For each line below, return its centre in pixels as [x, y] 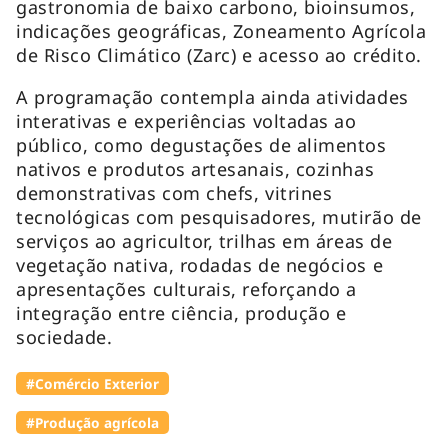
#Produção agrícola [92, 422]
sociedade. [64, 336]
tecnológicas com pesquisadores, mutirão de [219, 216]
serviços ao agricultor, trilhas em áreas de [204, 240]
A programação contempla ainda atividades [212, 96]
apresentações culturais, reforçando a [186, 288]
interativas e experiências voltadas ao [186, 120]
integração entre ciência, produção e [181, 312]
